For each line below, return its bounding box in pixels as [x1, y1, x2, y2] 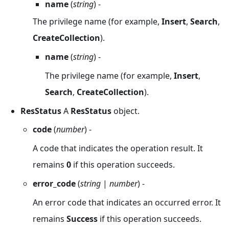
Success [66, 213, 98, 224]
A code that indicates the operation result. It [33, 143, 203, 154]
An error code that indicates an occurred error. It [33, 196, 221, 208]
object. [111, 105, 140, 117]
